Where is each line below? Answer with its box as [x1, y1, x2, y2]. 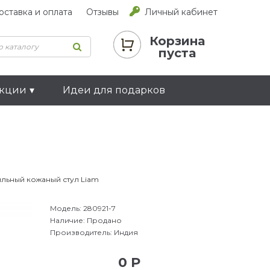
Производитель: [50, 227, 115, 237]
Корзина [149, 34, 205, 48]
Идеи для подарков [63, 84, 165, 96]
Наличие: [50, 215, 87, 225]
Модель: [50, 203, 84, 213]
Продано [87, 215, 122, 225]
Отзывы [86, 7, 119, 17]
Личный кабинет [145, 7, 218, 17]
